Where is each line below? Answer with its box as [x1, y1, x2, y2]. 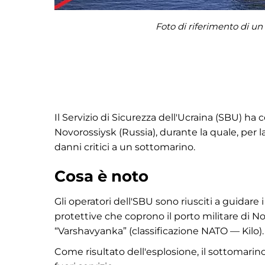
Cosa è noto [54, 167, 148, 186]
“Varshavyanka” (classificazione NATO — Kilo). [54, 225, 264, 237]
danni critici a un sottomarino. [54, 141, 195, 153]
